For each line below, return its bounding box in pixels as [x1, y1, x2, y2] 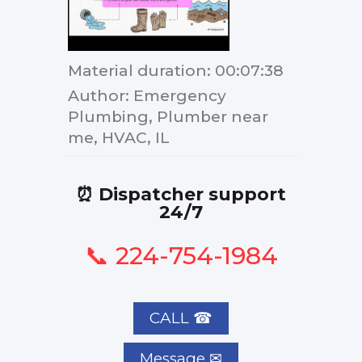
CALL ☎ [149, 308, 213, 327]
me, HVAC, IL [68, 128, 170, 147]
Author [68, 86, 125, 105]
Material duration [68, 61, 207, 80]
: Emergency [125, 86, 226, 105]
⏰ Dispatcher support [76, 183, 286, 205]
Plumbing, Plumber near [68, 107, 268, 126]
